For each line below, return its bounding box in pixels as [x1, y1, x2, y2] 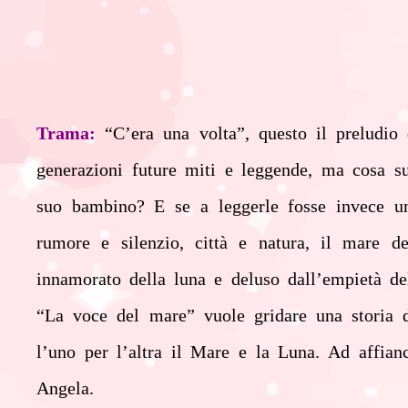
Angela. [36, 378, 94, 398]
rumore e [36, 232, 121, 252]
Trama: [36, 123, 96, 143]
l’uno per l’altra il [36, 342, 191, 362]
